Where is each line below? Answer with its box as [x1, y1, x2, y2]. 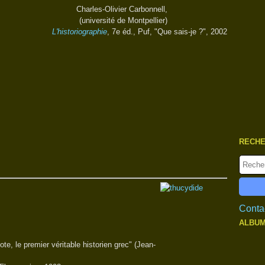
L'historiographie [52, 27, 107, 36]
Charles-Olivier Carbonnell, [76, 5, 167, 14]
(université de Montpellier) [79, 16, 167, 25]
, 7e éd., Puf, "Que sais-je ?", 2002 [107, 27, 227, 36]
